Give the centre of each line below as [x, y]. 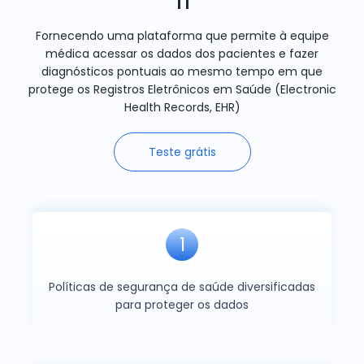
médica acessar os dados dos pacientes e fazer [182, 53]
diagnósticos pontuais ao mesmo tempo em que [182, 71]
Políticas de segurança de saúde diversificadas [182, 286]
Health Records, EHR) [182, 107]
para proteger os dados [182, 304]
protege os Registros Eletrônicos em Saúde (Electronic [182, 89]
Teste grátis [182, 152]
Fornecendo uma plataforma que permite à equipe [182, 35]
